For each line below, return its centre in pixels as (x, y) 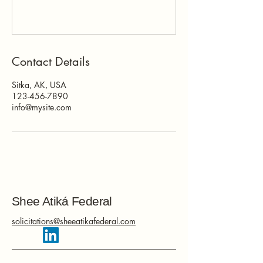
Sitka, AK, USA (39, 85)
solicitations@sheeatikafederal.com (74, 221)
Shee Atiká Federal (62, 201)
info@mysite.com (42, 107)
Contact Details (51, 62)
